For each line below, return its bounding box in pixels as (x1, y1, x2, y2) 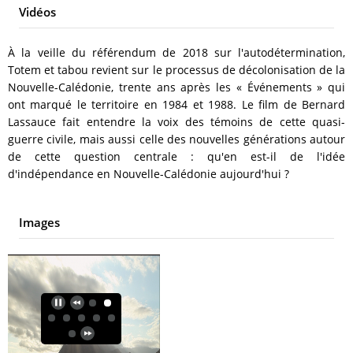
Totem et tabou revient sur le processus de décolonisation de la (8, 61, 345, 77)
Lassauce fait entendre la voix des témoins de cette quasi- (8, 113, 345, 129)
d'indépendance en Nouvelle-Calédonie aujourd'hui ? (8, 165, 289, 181)
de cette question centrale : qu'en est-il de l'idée (8, 148, 345, 164)
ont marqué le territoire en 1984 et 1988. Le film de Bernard (8, 96, 345, 112)
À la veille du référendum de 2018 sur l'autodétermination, (8, 44, 345, 60)
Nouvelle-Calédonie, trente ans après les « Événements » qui (8, 79, 345, 95)
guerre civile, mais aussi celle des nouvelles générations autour (8, 131, 345, 147)
